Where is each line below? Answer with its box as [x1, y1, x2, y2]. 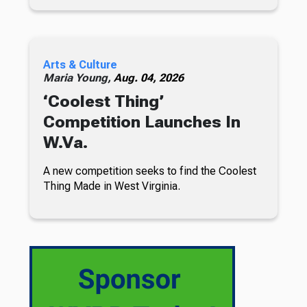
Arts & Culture [42, 58, 117, 72]
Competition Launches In [42, 112, 241, 132]
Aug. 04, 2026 [113, 71, 184, 85]
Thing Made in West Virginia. [42, 180, 180, 193]
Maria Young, [42, 71, 114, 85]
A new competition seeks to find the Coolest [42, 164, 256, 178]
